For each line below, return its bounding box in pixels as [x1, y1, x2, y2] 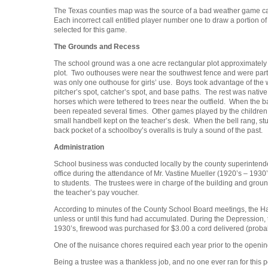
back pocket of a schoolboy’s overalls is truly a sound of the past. [54, 126, 263, 135]
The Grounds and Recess [54, 42, 140, 51]
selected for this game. [54, 26, 129, 35]
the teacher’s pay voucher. [54, 188, 139, 197]
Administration [54, 143, 104, 152]
